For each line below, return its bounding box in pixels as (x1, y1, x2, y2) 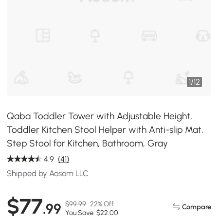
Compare (182, 202, 211, 211)
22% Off (90, 200, 114, 209)
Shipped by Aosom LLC (7, 168, 89, 178)
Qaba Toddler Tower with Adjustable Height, (7, 110, 193, 122)
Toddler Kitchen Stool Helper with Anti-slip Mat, (7, 124, 204, 135)
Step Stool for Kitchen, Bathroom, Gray (7, 138, 168, 149)
